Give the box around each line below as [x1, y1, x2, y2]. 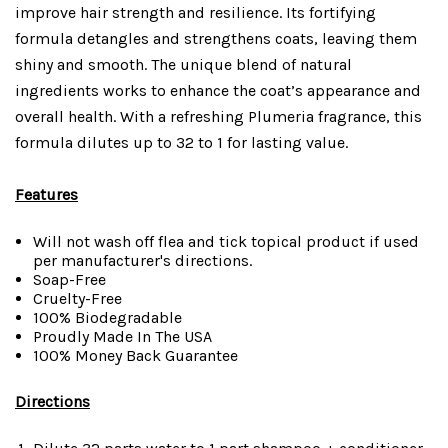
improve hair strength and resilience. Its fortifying [15, 2, 376, 22]
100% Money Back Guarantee [33, 345, 239, 365]
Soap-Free [33, 269, 107, 289]
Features [15, 184, 78, 204]
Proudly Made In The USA [33, 326, 213, 346]
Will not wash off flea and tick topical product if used [33, 231, 420, 251]
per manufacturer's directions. [33, 250, 253, 270]
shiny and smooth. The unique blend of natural [15, 54, 352, 74]
